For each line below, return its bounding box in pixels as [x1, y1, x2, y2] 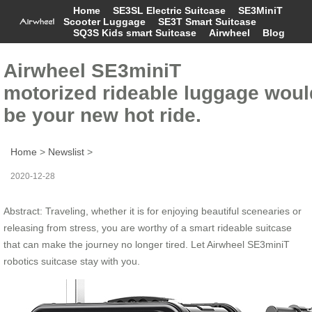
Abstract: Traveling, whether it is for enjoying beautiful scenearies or [3, 205, 302, 217]
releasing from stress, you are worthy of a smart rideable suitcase [3, 221, 292, 233]
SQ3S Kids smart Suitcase [72, 27, 196, 38]
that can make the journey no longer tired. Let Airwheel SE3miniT [3, 238, 290, 250]
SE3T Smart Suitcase [157, 16, 256, 27]
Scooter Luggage [63, 16, 146, 27]
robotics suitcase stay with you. [3, 255, 140, 267]
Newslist [48, 146, 84, 157]
